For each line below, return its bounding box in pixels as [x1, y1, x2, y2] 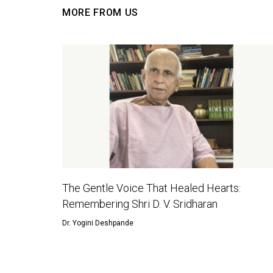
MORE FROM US [62, 7, 139, 18]
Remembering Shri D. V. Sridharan [62, 197, 218, 210]
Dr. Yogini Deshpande [62, 219, 133, 227]
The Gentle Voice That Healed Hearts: [62, 182, 241, 194]
